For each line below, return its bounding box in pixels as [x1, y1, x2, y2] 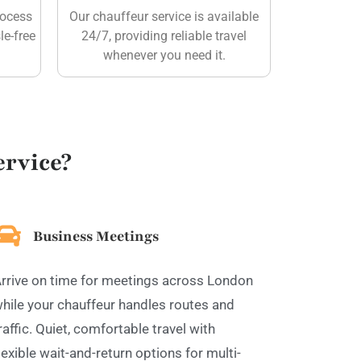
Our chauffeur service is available [69, 8, 259, 24]
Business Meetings [33, 226, 159, 246]
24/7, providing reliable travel [81, 27, 247, 44]
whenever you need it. [102, 47, 226, 63]
